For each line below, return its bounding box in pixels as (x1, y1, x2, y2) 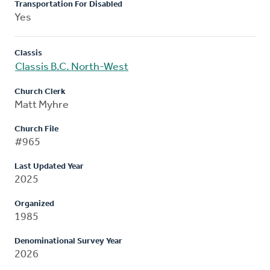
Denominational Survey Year (14, 236, 122, 246)
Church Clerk (14, 87, 65, 96)
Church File (14, 124, 58, 134)
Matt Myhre (14, 99, 69, 111)
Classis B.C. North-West (15, 61, 128, 73)
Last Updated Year (14, 162, 84, 171)
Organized (14, 199, 54, 209)
